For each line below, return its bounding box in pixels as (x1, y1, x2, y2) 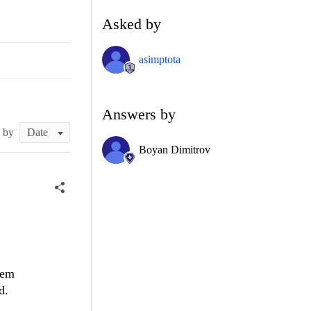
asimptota (139, 53, 180, 65)
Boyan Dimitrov (139, 143, 210, 155)
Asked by (102, 15, 161, 33)
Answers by (102, 105, 176, 123)
